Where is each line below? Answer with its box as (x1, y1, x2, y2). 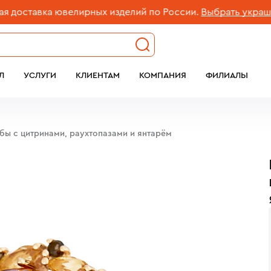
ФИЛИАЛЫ (206, 71, 248, 80)
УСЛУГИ (24, 71, 56, 80)
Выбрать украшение (174, 7, 269, 17)
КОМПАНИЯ (139, 71, 186, 80)
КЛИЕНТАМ (76, 71, 120, 80)
